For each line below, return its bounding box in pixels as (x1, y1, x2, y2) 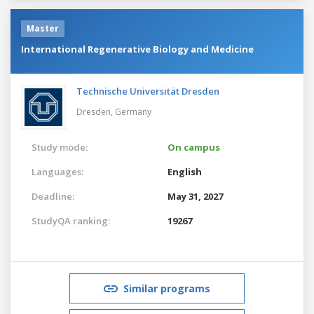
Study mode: (32, 140, 88, 153)
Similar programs (123, 281, 210, 295)
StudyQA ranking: (32, 214, 110, 227)
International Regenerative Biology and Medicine (21, 42, 254, 55)
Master (27, 22, 59, 34)
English (168, 165, 202, 178)
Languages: (32, 165, 83, 178)
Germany (115, 105, 151, 118)
